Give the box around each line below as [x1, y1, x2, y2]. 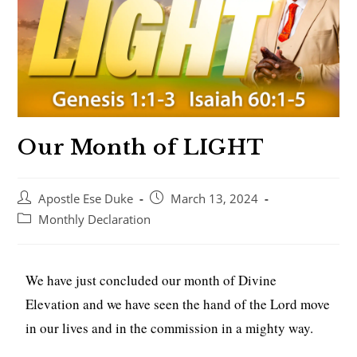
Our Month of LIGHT [18, 134, 265, 160]
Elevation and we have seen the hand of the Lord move [25, 294, 331, 313]
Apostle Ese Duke [38, 190, 134, 206]
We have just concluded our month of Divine [25, 270, 277, 289]
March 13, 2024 [171, 190, 259, 206]
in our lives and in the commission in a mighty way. [25, 318, 314, 337]
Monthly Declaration [38, 211, 151, 227]
